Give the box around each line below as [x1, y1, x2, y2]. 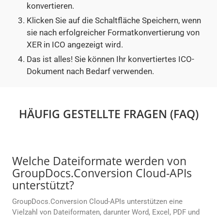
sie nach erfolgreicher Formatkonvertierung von [27, 28, 200, 38]
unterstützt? [12, 177, 74, 193]
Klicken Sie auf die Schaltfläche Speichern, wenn [27, 15, 201, 26]
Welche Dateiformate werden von [12, 153, 186, 169]
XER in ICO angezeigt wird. [27, 40, 123, 50]
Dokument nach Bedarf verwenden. [27, 66, 154, 77]
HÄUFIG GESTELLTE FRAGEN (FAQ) [18, 106, 199, 122]
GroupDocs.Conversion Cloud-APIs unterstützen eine [12, 197, 183, 206]
